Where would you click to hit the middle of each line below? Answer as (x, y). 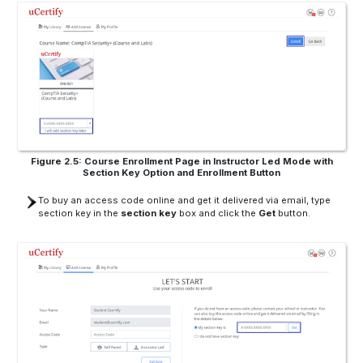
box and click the (217, 214)
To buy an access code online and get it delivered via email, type (184, 201)
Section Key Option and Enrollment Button (181, 172)
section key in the (79, 214)
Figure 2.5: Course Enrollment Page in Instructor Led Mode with (181, 161)
